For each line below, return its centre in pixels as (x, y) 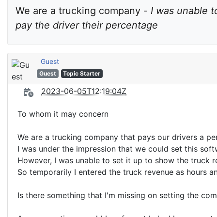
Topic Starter (82, 73)
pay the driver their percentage (87, 25)
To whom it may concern (63, 114)
